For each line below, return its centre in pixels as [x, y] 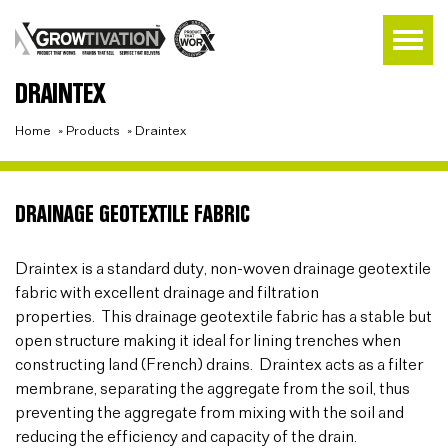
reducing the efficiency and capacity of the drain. [186, 437]
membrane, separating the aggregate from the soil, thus [212, 389]
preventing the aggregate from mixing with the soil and [209, 413]
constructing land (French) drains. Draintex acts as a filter [219, 365]
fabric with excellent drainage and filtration [167, 293]
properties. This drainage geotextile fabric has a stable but [223, 317]
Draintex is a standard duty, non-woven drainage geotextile [223, 269]
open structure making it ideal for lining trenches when [208, 341]
